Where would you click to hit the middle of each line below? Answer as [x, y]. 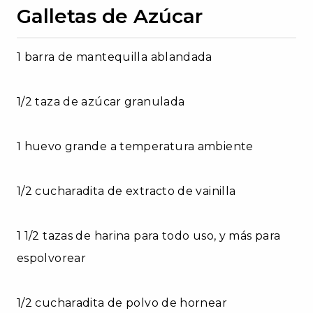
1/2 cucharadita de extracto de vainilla [126, 191]
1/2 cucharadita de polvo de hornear [122, 303]
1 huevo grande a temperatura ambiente [135, 146]
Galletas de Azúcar [110, 16]
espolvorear [52, 258]
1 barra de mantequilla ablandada [115, 57]
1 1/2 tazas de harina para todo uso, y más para [149, 235]
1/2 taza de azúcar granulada [101, 101]
